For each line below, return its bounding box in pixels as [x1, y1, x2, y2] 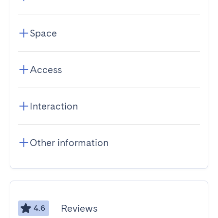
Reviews [61, 202, 97, 214]
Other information [30, 137, 109, 148]
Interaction [30, 100, 78, 112]
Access [30, 64, 62, 75]
